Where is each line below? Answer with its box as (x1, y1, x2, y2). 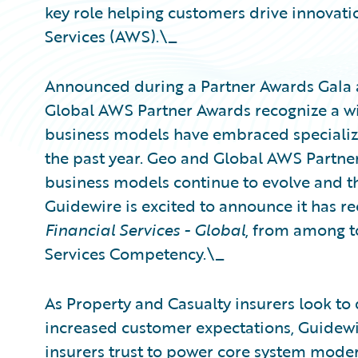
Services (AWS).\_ (45, 24, 177, 48)
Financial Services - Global (45, 217, 245, 241)
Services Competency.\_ (45, 241, 225, 265)
